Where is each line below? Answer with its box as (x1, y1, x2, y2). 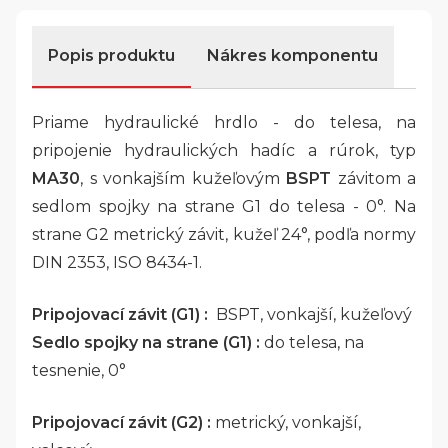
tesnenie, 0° (32, 361, 126, 381)
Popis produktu (48, 46, 175, 66)
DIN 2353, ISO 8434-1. (32, 253, 202, 273)
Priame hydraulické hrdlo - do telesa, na (32, 113, 416, 133)
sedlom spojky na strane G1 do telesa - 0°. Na (32, 197, 416, 217)
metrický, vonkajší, (211, 413, 361, 433)
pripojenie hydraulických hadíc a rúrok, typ (32, 141, 416, 161)
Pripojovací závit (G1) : (32, 305, 208, 325)
